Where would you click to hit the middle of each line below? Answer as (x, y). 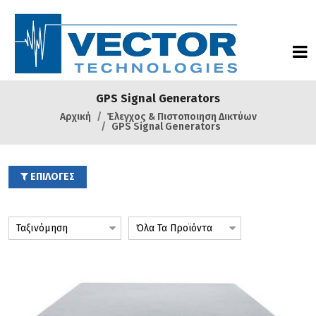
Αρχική (75, 117)
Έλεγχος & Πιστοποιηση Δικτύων (182, 117)
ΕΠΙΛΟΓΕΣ (51, 177)
